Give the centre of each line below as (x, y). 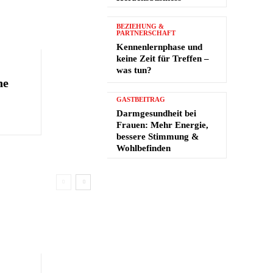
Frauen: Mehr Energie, (162, 125)
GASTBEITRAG (141, 100)
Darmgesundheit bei (156, 114)
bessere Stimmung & (158, 137)
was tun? (134, 70)
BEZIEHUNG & (140, 27)
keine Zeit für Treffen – (163, 59)
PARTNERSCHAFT (146, 33)
